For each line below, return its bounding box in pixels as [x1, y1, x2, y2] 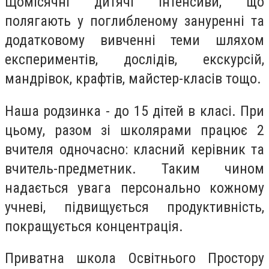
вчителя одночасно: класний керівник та [5, 141, 264, 158]
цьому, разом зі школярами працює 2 [5, 121, 264, 139]
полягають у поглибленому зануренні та [5, 13, 264, 30]
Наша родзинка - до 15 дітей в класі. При [5, 102, 264, 119]
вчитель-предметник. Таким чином [5, 160, 264, 177]
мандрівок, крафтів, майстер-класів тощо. [5, 70, 261, 88]
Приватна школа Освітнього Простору [5, 250, 264, 267]
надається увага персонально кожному [5, 179, 264, 196]
